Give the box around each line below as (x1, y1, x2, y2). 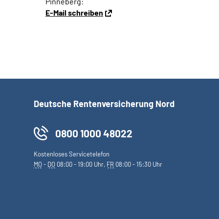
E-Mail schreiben (45, 8, 103, 17)
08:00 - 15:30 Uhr (114, 160, 162, 168)
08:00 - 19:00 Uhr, (55, 160, 107, 168)
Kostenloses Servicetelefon (34, 150, 109, 158)
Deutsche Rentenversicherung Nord (34, 98, 175, 109)
